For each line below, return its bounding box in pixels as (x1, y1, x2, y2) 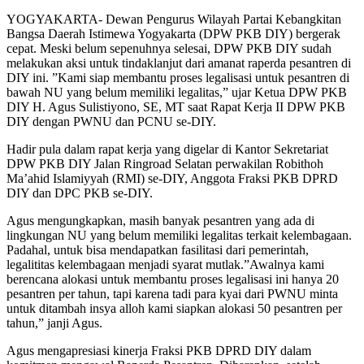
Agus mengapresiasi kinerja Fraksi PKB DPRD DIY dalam (6, 344, 311, 357)
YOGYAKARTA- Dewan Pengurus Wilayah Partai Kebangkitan (6, 12, 341, 26)
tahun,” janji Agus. (6, 316, 102, 330)
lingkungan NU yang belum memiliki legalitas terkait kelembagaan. (6, 228, 352, 242)
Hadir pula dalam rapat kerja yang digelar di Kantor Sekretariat (6, 142, 328, 156)
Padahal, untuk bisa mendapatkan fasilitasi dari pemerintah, (6, 243, 309, 257)
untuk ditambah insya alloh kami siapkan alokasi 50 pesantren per (6, 301, 342, 315)
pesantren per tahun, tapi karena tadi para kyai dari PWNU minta (6, 287, 338, 301)
